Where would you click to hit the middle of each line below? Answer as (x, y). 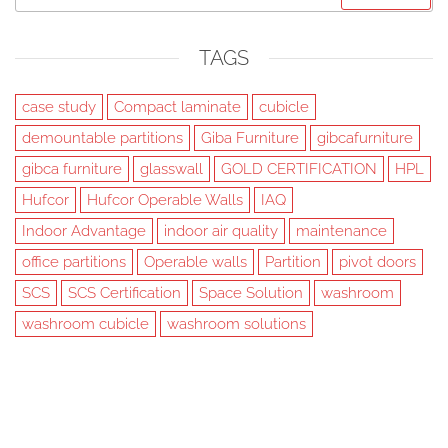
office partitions (74, 262)
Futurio (275, 415)
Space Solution (251, 293)
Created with (197, 415)
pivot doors (377, 262)
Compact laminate (177, 107)
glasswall (171, 169)
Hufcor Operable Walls (165, 200)
